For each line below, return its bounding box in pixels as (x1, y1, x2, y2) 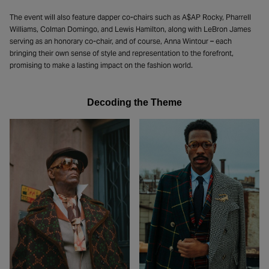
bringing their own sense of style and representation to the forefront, (10, 48, 234, 58)
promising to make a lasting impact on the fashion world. (10, 60, 193, 70)
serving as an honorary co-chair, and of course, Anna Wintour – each (10, 36, 232, 46)
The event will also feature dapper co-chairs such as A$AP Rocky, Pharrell (10, 12, 251, 22)
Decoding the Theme (87, 97, 182, 107)
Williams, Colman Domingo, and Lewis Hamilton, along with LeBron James (10, 24, 251, 34)
